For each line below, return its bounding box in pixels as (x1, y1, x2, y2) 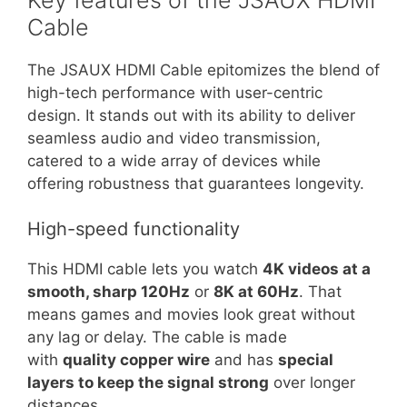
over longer (269, 373, 355, 392)
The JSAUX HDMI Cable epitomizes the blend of (27, 60, 380, 79)
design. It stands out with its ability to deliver (27, 105, 355, 124)
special (278, 351, 333, 369)
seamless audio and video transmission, (27, 128, 321, 147)
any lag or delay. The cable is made (27, 328, 287, 346)
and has (210, 351, 278, 369)
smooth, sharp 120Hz (27, 283, 190, 301)
